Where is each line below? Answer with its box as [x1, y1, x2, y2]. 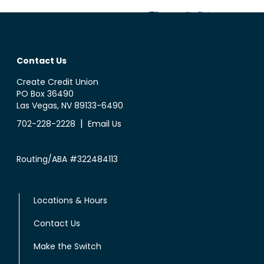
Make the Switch [34, 240, 101, 252]
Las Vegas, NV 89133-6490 [16, 99, 123, 111]
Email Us [88, 117, 121, 130]
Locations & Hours [34, 194, 107, 206]
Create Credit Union [16, 75, 98, 88]
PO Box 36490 [16, 87, 74, 100]
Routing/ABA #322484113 [16, 153, 118, 165]
